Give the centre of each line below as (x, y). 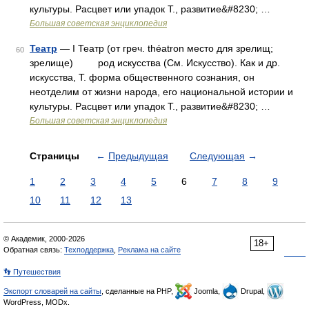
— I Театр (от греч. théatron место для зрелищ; (165, 48)
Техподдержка (89, 250)
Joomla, (207, 291)
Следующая (217, 156)
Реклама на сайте (149, 250)
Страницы (56, 156)
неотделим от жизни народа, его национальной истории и (161, 92)
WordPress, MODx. (37, 302)
